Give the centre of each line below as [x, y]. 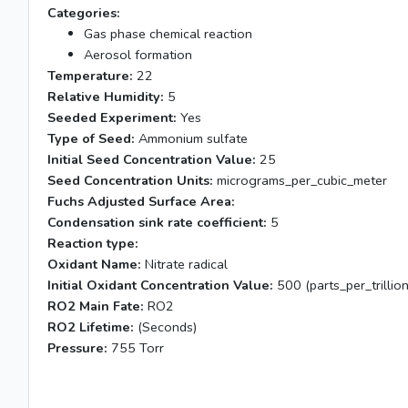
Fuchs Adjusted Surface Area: [141, 201]
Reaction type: [93, 243]
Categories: [84, 13]
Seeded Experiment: [112, 117]
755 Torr [136, 348]
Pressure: [77, 348]
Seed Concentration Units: [130, 180]
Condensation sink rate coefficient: [157, 222]
